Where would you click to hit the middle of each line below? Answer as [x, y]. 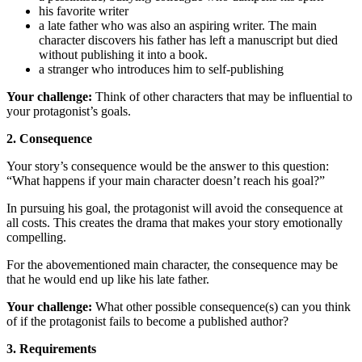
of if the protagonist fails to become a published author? [147, 321]
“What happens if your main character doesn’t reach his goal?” [166, 180]
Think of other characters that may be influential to [222, 96]
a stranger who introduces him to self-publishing [161, 69]
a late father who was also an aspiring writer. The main [178, 25]
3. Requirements [51, 348]
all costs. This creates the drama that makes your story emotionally [175, 222]
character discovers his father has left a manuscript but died [188, 40]
